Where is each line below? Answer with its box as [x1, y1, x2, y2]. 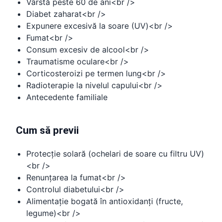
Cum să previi [16, 124, 79, 136]
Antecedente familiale [26, 92, 108, 102]
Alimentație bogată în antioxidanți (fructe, [26, 196, 183, 206]
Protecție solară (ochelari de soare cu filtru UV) [26, 149, 204, 159]
